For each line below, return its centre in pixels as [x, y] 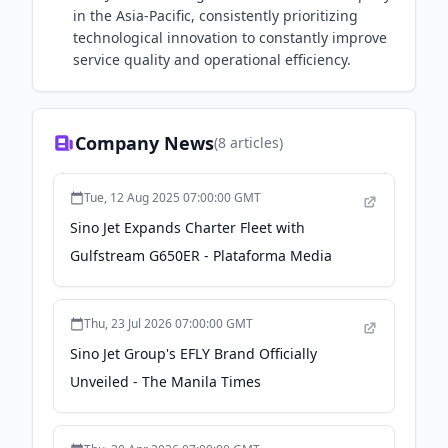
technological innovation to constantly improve [230, 37]
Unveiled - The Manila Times [165, 381]
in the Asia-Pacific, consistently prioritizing [215, 15]
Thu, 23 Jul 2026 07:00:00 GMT [168, 323]
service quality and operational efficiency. [212, 59]
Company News [144, 143]
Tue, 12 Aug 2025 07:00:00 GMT [172, 197]
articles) [254, 142]
